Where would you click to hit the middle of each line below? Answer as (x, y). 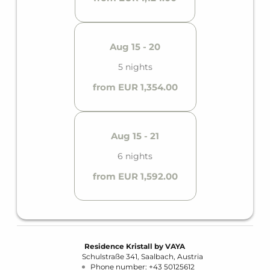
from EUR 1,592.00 (135, 177)
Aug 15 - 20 (135, 47)
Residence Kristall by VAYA (135, 246)
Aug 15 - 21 (135, 136)
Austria (190, 257)
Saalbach (157, 257)
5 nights (135, 67)
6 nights (135, 156)
